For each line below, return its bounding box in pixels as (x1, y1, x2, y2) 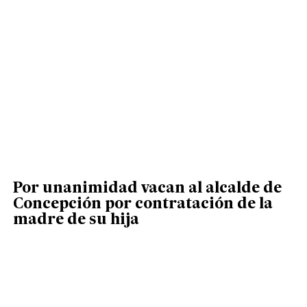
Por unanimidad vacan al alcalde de (12, 182, 282, 197)
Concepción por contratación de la (12, 197, 273, 212)
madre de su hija (12, 213, 139, 228)
